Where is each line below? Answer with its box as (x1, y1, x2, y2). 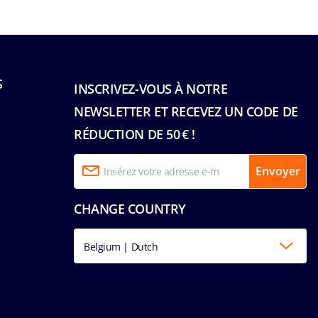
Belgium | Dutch (84, 239, 158, 253)
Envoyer (255, 163, 300, 180)
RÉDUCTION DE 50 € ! (74, 125, 195, 143)
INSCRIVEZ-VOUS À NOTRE (74, 79, 228, 97)
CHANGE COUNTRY (74, 199, 186, 217)
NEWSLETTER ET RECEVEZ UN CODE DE (74, 102, 298, 120)
